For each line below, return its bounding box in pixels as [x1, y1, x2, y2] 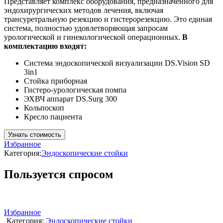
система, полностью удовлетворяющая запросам [4, 24, 168, 33]
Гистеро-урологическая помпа [24, 86, 126, 95]
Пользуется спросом [4, 168, 113, 181]
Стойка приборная [24, 77, 87, 86]
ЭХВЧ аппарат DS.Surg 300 [24, 95, 117, 104]
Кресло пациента [24, 112, 82, 121]
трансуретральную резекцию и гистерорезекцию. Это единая [4, 15, 212, 24]
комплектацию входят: [4, 42, 87, 51]
